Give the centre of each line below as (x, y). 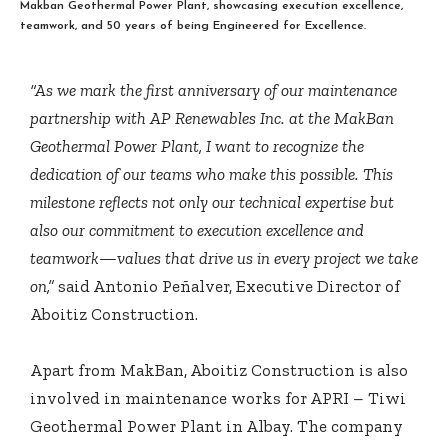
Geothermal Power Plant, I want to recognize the (197, 145)
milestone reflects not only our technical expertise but (212, 201)
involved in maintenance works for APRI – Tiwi (218, 397)
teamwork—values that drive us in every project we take (224, 257)
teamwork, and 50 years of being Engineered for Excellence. (193, 25)
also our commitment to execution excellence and (197, 229)
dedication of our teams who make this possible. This (211, 173)
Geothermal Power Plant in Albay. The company (216, 425)
